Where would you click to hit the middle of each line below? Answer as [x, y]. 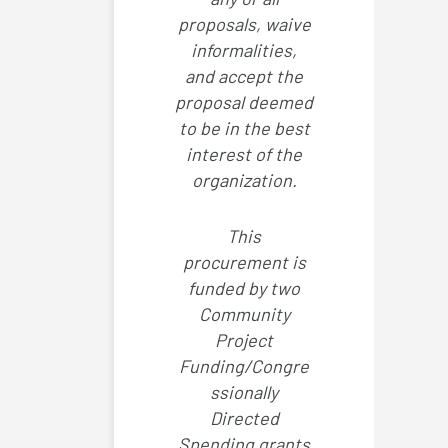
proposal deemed [244, 102]
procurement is [244, 262]
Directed [244, 418]
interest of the [244, 154]
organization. [244, 180]
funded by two [244, 288]
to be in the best [244, 128]
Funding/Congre [244, 366]
